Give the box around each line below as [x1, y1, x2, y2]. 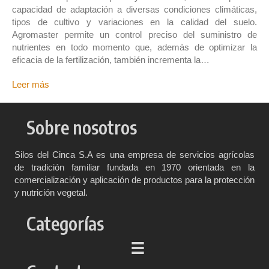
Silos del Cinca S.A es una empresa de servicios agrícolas [14, 149, 255, 160]
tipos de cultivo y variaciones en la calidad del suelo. [12, 16, 257, 27]
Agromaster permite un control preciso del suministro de [12, 29, 257, 40]
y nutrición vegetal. [14, 187, 88, 198]
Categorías [26, 211, 104, 235]
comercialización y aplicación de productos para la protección [14, 174, 255, 185]
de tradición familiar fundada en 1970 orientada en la [14, 162, 255, 172]
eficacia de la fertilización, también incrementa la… [12, 54, 210, 65]
